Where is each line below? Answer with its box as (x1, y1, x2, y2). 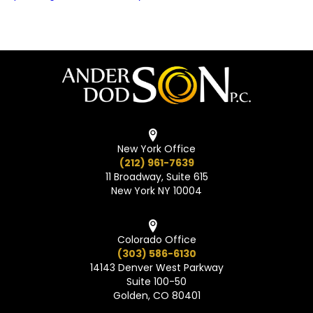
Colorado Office (117, 233, 196, 247)
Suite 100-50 (126, 275, 187, 289)
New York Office (117, 141, 196, 156)
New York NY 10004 (111, 183, 202, 198)
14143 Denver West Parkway (89, 261, 224, 275)
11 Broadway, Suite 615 (105, 169, 208, 184)
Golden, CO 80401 (112, 289, 201, 303)
